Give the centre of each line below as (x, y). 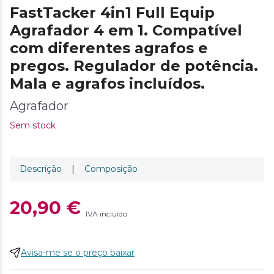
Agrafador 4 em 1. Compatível (126, 30)
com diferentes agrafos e (109, 48)
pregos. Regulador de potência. (134, 65)
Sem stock (33, 125)
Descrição (41, 168)
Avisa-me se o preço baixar (78, 252)
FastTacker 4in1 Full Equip (112, 12)
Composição (111, 168)
